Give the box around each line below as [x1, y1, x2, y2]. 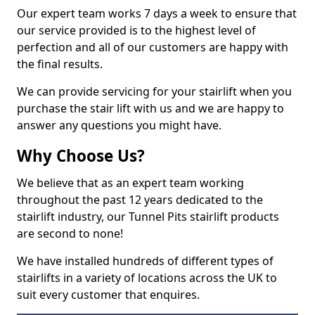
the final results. [17, 56, 103, 72]
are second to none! [17, 226, 123, 241]
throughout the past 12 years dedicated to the [17, 192, 263, 207]
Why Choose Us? [17, 145, 145, 167]
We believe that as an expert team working [17, 175, 244, 191]
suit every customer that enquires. [17, 287, 200, 302]
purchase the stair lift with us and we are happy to [17, 101, 284, 116]
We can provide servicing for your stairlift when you [17, 84, 292, 99]
